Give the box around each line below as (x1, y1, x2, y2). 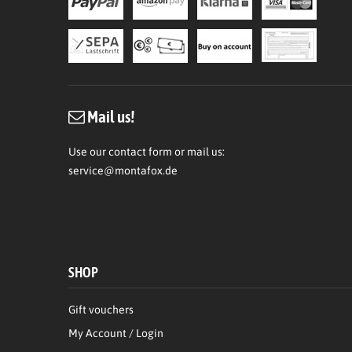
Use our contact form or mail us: (68, 145, 227, 158)
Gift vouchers (68, 302, 134, 316)
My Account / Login (68, 326, 163, 339)
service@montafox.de (68, 163, 178, 177)
